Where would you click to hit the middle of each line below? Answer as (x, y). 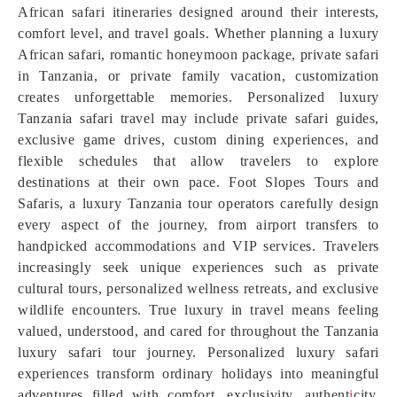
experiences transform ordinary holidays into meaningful (198, 374)
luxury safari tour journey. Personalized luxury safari (198, 352)
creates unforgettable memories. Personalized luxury (198, 97)
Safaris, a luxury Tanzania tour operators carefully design (198, 203)
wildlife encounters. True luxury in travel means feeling (198, 310)
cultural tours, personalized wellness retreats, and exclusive (198, 288)
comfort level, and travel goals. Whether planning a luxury (198, 33)
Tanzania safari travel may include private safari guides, (198, 118)
